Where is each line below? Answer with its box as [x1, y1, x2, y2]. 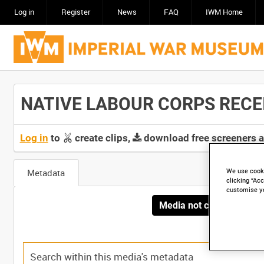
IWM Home [205, 7, 243, 17]
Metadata [27, 167, 65, 179]
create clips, [72, 132, 133, 144]
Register [61, 7, 90, 17]
